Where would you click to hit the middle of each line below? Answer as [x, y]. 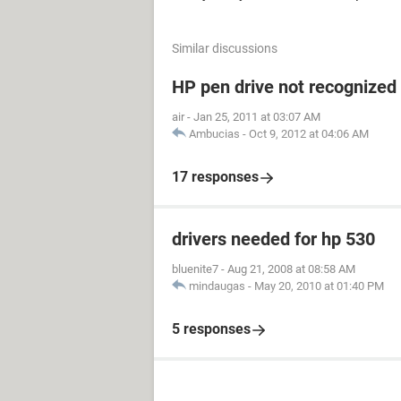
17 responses [215, 177]
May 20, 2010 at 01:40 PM [319, 286]
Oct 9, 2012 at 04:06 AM [309, 134]
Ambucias [214, 134]
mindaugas [217, 286]
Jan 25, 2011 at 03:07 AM [257, 117]
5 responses [211, 329]
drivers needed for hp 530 [273, 239]
